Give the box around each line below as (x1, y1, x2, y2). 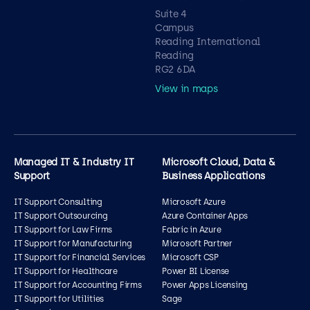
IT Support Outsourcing (14, 211, 108, 221)
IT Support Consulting (14, 197, 102, 207)
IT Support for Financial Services (14, 253, 146, 262)
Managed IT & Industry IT (14, 156, 134, 168)
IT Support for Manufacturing (14, 239, 132, 248)
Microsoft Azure (162, 197, 226, 207)
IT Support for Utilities (14, 294, 104, 304)
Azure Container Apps (162, 211, 248, 221)
